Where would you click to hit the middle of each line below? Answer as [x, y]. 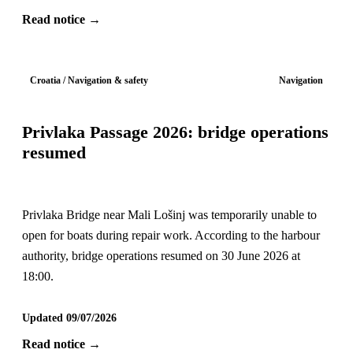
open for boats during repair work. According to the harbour [171, 236]
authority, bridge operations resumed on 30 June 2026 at [161, 256]
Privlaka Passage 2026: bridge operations [175, 132]
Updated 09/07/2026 [69, 318]
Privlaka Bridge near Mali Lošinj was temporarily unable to [169, 215]
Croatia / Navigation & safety [89, 81]
